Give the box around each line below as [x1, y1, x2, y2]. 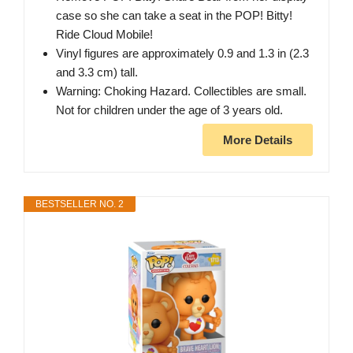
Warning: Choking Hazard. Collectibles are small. [56, 84, 307, 98]
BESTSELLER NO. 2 [35, 199, 124, 210]
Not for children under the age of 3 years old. [56, 103, 283, 117]
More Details [223, 133, 292, 147]
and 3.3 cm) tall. [56, 65, 138, 80]
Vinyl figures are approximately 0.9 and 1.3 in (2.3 [56, 46, 309, 61]
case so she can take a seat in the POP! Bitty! [56, 9, 292, 23]
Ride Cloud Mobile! [56, 28, 153, 42]
